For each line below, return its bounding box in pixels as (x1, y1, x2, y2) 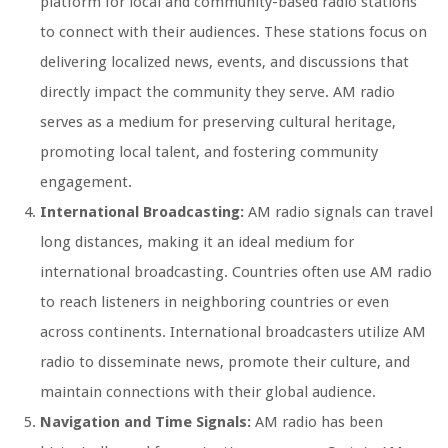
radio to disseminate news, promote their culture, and (40, 353, 410, 372)
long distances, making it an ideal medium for (40, 233, 354, 252)
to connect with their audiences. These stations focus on (40, 23, 427, 42)
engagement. (40, 173, 132, 192)
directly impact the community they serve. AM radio (40, 83, 395, 102)
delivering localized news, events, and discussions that (40, 53, 409, 72)
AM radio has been (251, 413, 383, 432)
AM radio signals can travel (244, 203, 433, 222)
